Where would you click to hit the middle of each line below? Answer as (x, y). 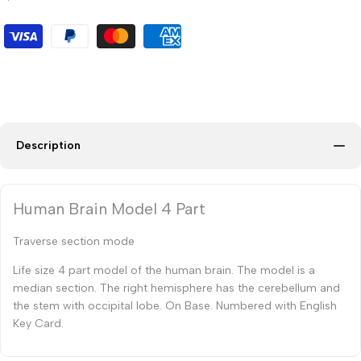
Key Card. (38, 324)
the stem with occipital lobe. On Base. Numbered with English (175, 306)
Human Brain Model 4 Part (109, 209)
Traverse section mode (74, 242)
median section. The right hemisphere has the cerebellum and (176, 288)
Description (48, 146)
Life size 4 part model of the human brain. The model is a (164, 271)
